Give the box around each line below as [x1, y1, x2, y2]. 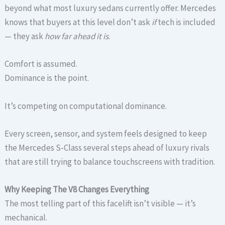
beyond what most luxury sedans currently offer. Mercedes [5, 3, 216, 14]
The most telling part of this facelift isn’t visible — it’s [5, 198, 196, 209]
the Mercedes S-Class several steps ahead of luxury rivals [5, 142, 210, 153]
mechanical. [5, 212, 48, 223]
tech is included [156, 17, 216, 28]
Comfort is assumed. [5, 58, 78, 70]
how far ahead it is [45, 31, 109, 42]
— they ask [5, 31, 45, 42]
